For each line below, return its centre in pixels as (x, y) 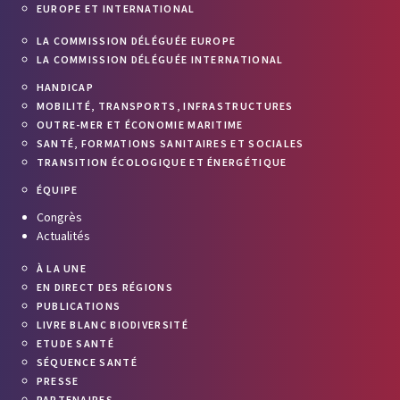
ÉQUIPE (57, 190)
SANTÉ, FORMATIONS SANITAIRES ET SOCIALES (170, 143)
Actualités (63, 236)
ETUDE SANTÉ (75, 343)
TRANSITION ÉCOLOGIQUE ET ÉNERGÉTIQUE (162, 162)
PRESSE (58, 381)
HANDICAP (65, 87)
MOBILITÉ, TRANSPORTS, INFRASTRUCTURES (165, 106)
